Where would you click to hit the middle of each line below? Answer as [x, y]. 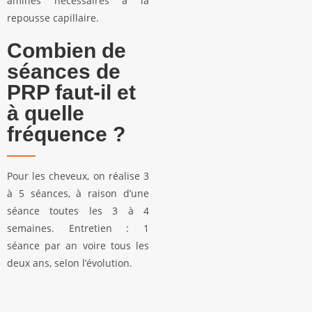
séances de [64, 71]
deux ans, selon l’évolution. [70, 263]
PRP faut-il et [71, 92]
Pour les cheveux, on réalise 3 [78, 176]
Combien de [67, 50]
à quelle [46, 113]
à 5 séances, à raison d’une [78, 193]
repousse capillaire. [53, 18]
